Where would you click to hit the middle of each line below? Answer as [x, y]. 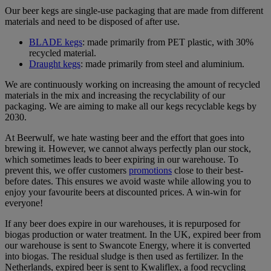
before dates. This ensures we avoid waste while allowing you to [128, 181]
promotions [150, 170]
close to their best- [207, 170]
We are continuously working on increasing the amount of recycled [132, 84]
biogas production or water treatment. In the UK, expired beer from [133, 234]
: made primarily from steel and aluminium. [164, 64]
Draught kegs [55, 64]
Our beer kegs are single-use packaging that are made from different [134, 10]
